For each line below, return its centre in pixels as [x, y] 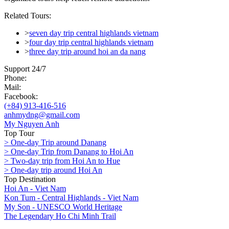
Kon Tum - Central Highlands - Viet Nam [71, 197]
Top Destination [30, 179]
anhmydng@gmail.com [42, 114]
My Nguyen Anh [32, 124]
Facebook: [21, 96]
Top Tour [19, 133]
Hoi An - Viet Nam [35, 188]
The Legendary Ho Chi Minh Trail [60, 216]
